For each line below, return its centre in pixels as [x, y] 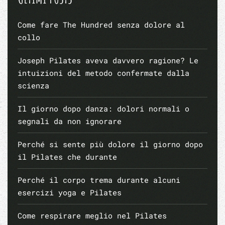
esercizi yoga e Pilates [70, 192]
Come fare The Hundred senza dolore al [101, 24]
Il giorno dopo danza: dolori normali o [103, 108]
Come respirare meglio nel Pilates [92, 215]
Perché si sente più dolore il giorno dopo [110, 144]
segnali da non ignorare [70, 121]
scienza [33, 85]
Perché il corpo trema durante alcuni [99, 180]
